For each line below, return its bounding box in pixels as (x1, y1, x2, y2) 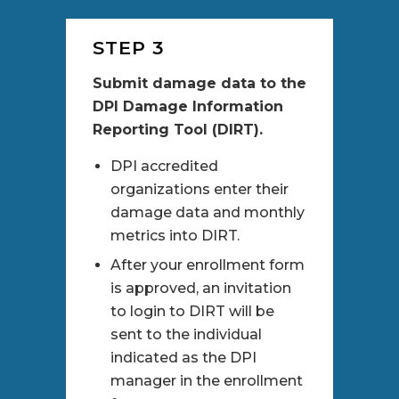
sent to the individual (110, 325, 262, 343)
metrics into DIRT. (110, 227, 240, 245)
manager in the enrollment (110, 371, 303, 389)
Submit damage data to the (93, 75, 306, 93)
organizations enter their (110, 181, 289, 199)
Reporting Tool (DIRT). (93, 121, 263, 139)
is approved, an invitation (110, 279, 291, 297)
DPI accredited (110, 158, 218, 175)
